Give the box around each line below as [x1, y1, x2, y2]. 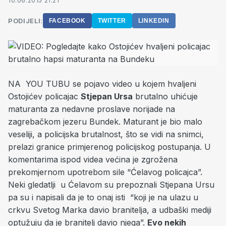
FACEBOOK [48, 17, 86, 24]
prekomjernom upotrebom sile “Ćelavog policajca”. [8, 167, 202, 177]
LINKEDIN [138, 17, 169, 24]
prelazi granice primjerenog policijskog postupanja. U [8, 142, 211, 152]
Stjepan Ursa [81, 91, 133, 101]
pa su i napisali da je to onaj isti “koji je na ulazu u [8, 192, 198, 202]
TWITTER [97, 17, 126, 24]
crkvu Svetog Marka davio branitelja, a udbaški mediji [8, 205, 211, 215]
